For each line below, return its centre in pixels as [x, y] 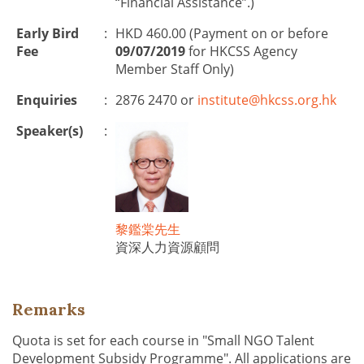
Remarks [49, 309]
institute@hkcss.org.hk [267, 100]
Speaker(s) [50, 131]
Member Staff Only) [175, 69]
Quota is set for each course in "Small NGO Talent [163, 340]
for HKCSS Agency [241, 51]
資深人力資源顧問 [167, 247]
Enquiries [47, 100]
